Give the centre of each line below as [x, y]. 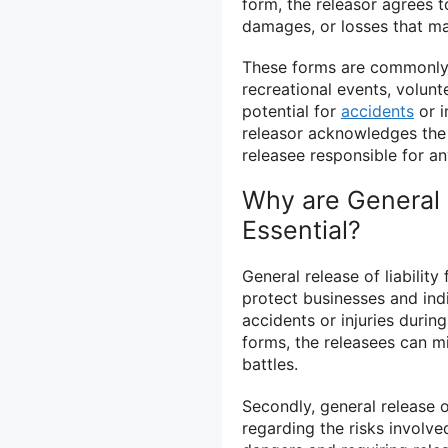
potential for [291, 111]
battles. [270, 364]
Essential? [301, 230]
